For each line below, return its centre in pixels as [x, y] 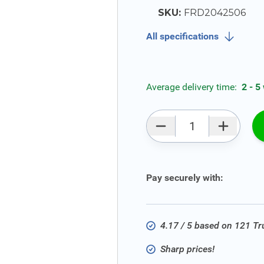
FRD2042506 [215, 13]
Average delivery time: [193, 87]
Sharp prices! [187, 249]
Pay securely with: [185, 178]
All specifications [182, 36]
